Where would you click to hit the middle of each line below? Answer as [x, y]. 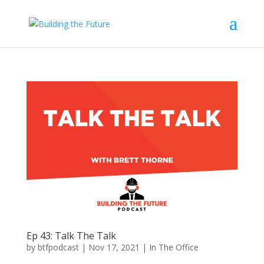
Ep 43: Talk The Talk [71, 235]
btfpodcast [58, 247]
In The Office [174, 247]
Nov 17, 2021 [114, 247]
